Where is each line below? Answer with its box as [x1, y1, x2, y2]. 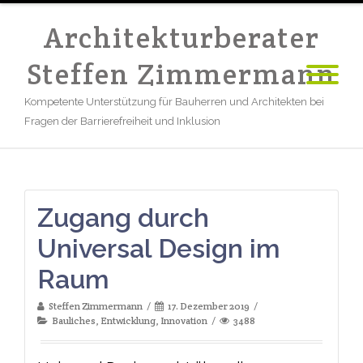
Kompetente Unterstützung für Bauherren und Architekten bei [24, 96, 324, 108]
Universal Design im [37, 233, 280, 263]
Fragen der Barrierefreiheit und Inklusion [24, 115, 220, 127]
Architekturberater [43, 19, 320, 56]
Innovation [160, 314, 207, 327]
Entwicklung [100, 314, 156, 327]
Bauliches [52, 314, 96, 327]
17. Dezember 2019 [168, 300, 250, 312]
